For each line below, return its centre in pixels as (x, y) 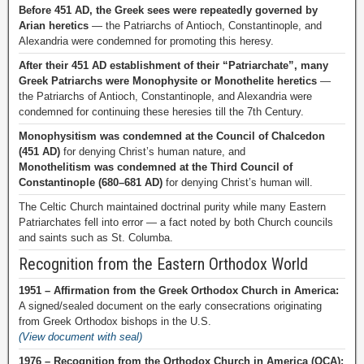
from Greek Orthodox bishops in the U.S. (115, 321)
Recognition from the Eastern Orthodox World (163, 264)
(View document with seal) (80, 337)
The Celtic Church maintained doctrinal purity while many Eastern (172, 207)
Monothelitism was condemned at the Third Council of (156, 167)
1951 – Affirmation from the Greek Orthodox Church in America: (179, 290)
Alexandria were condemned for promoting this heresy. (146, 41)
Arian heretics (54, 26)
